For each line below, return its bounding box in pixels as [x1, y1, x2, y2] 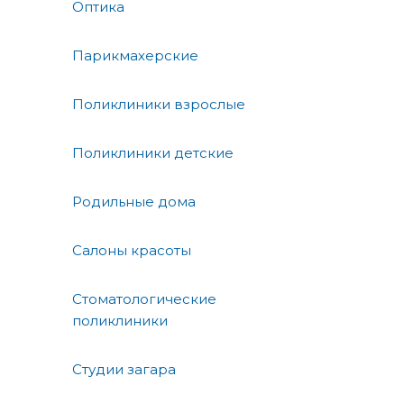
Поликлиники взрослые [72, 95, 245, 113]
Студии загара [72, 360, 176, 378]
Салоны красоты [72, 241, 191, 259]
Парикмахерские [72, 46, 198, 64]
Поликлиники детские [72, 143, 234, 161]
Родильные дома [72, 192, 196, 210]
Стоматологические [72, 289, 216, 308]
